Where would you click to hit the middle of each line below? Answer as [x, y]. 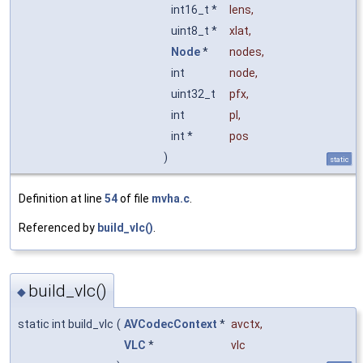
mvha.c [171, 199]
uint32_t [194, 94]
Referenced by [58, 228]
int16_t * [195, 10]
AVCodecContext [171, 324]
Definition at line [62, 199]
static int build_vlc [66, 324]
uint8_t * [195, 31]
